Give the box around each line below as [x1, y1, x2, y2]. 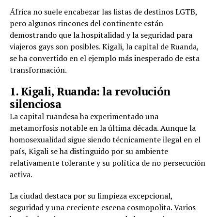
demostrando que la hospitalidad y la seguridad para [10, 29, 192, 40]
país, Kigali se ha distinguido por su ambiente [10, 145, 168, 156]
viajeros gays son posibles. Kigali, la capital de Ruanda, [10, 41, 199, 52]
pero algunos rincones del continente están [10, 17, 163, 29]
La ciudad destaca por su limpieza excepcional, [10, 190, 172, 201]
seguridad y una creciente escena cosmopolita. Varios [10, 201, 196, 213]
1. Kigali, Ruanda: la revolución [10, 84, 170, 98]
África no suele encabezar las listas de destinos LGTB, [10, 6, 197, 17]
